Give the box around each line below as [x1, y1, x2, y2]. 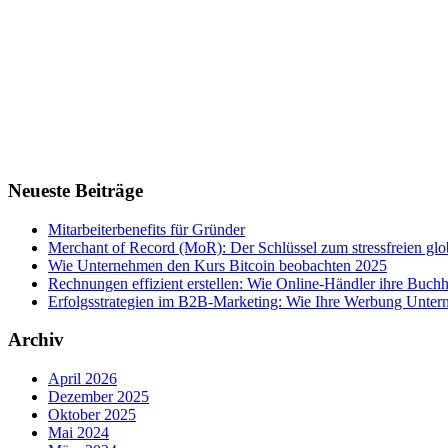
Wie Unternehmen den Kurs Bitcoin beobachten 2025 [48, 256, 387, 274]
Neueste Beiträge [8, 179, 143, 201]
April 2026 [48, 370, 117, 387]
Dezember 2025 [48, 388, 149, 405]
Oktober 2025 [48, 406, 136, 423]
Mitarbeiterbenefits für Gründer [48, 220, 245, 238]
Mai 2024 [48, 424, 109, 441]
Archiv [8, 329, 64, 351]
